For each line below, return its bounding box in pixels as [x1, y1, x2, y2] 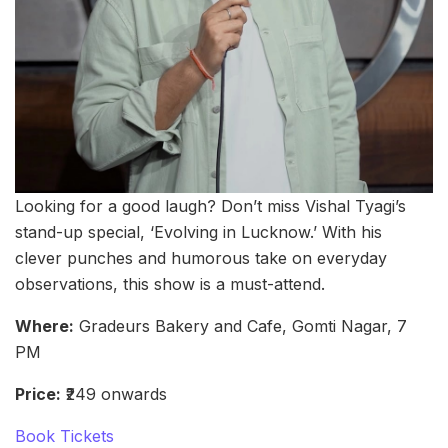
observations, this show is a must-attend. [15, 274, 325, 295]
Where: [15, 316, 74, 337]
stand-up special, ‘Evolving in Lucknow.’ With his [15, 222, 382, 243]
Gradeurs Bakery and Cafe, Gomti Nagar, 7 [74, 316, 407, 337]
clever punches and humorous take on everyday [15, 248, 387, 269]
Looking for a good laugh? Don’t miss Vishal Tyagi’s [15, 196, 406, 217]
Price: [15, 384, 61, 405]
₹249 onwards [61, 384, 167, 405]
